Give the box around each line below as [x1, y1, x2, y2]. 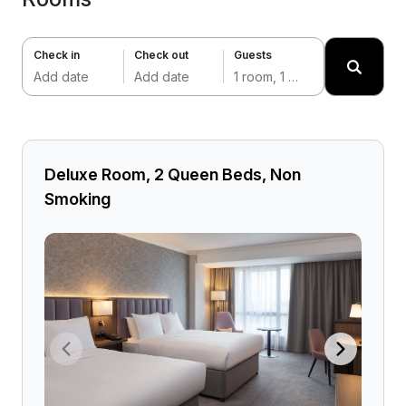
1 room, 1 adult [288, 68, 299, 84]
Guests [234, 48, 273, 63]
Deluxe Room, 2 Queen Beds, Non [44, 165, 301, 184]
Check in [34, 48, 80, 63]
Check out [133, 48, 188, 63]
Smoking [44, 189, 111, 208]
